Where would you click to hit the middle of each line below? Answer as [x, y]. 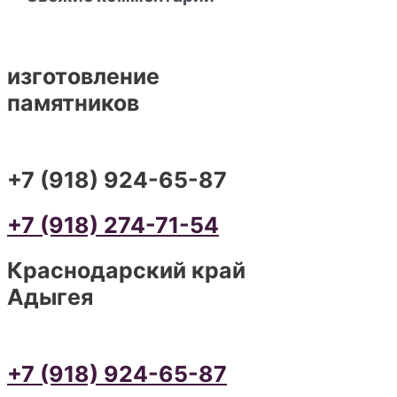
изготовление [83, 76]
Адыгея [50, 296]
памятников [73, 102]
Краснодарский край [126, 270]
